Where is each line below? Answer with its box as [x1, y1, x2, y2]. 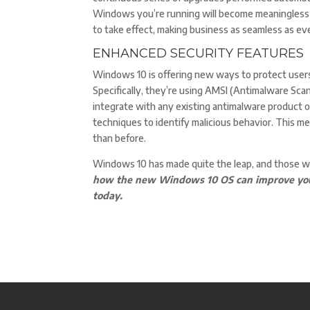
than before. [93, 132, 147, 144]
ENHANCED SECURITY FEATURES [93, 46, 304, 61]
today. [93, 190, 126, 201]
